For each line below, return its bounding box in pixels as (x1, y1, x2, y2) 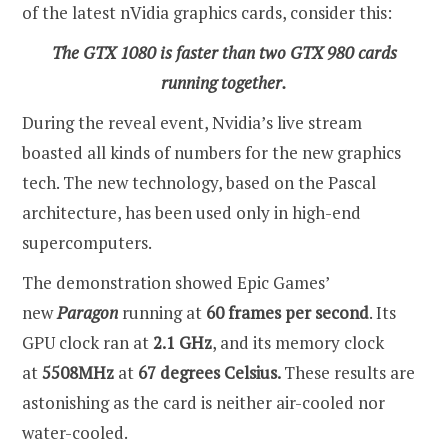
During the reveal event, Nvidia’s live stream (22, 110, 362, 134)
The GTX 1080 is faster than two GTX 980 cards (51, 40, 397, 64)
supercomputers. (22, 230, 152, 254)
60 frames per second (206, 300, 369, 324)
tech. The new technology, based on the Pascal (22, 170, 376, 194)
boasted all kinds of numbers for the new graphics (22, 140, 401, 164)
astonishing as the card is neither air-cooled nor (22, 390, 385, 414)
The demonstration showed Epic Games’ (22, 270, 329, 294)
